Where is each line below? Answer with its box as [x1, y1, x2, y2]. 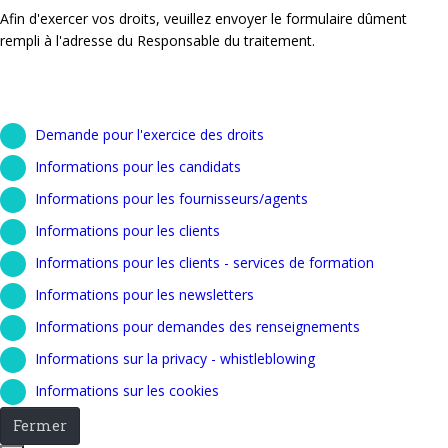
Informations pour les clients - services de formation [35, 253, 374, 273]
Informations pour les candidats [35, 157, 241, 177]
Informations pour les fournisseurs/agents [35, 189, 308, 209]
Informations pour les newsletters [35, 285, 254, 305]
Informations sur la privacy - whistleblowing [35, 349, 315, 369]
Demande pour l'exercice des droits [35, 125, 264, 145]
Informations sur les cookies [35, 381, 219, 401]
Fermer [13, 416, 67, 436]
